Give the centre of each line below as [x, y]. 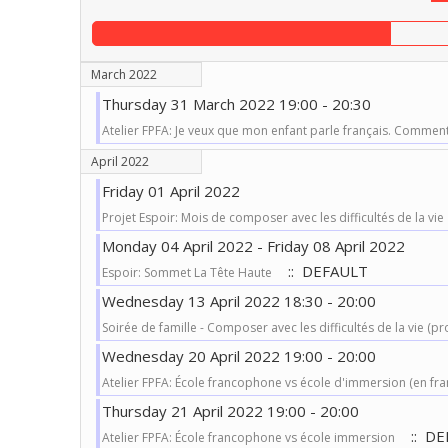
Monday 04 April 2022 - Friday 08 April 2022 [253, 246]
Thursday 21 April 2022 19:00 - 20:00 [230, 411]
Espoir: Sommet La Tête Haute [186, 272]
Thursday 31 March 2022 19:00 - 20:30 [236, 104]
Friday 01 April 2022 [170, 191]
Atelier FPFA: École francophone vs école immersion [248, 437]
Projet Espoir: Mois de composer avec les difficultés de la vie [272, 217]
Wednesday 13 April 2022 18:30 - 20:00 [238, 301]
